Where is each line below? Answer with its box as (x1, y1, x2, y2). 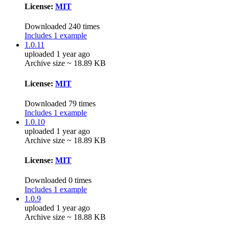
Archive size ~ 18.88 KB (25, 213, 106, 222)
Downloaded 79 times (25, 99, 96, 108)
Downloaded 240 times (25, 22, 100, 31)
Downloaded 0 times (25, 176, 91, 185)
